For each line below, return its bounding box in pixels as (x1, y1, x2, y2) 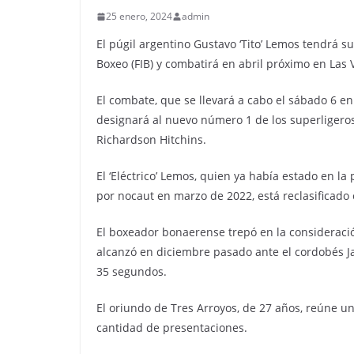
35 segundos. (96, 264, 167, 280)
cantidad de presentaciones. (96, 320, 247, 336)
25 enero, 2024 (106, 9, 172, 24)
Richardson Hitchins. (96, 132, 206, 148)
